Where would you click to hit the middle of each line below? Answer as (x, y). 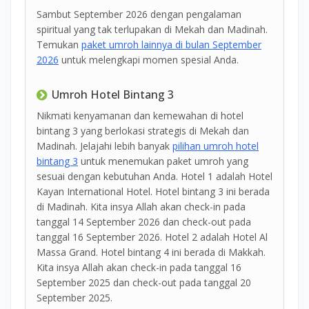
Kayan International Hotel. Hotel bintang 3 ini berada (153, 192)
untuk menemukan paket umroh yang (163, 161)
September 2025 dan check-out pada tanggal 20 (144, 283)
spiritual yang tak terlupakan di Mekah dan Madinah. (152, 30)
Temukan (59, 45)
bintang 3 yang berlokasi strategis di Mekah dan (143, 131)
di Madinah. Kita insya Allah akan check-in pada (141, 207)
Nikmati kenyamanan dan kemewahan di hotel (140, 116)
